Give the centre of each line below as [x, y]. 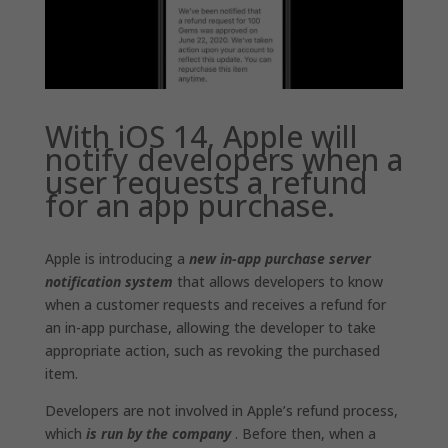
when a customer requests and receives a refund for [215, 304]
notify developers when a [223, 159]
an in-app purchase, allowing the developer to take [210, 327]
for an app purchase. [189, 205]
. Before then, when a [303, 433]
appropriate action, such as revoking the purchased [212, 350]
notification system [108, 281]
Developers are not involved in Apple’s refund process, [221, 410]
